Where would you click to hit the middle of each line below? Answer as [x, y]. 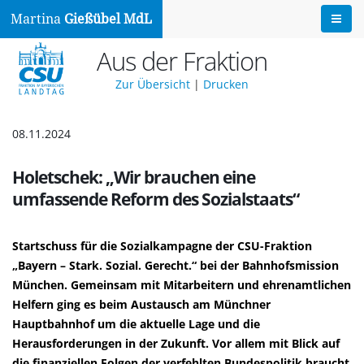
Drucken [226, 84]
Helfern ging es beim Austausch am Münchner [141, 304]
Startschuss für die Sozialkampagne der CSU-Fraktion [162, 246]
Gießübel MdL [108, 19]
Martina [37, 19]
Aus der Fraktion [182, 61]
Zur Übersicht [153, 84]
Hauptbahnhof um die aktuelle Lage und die [136, 324]
